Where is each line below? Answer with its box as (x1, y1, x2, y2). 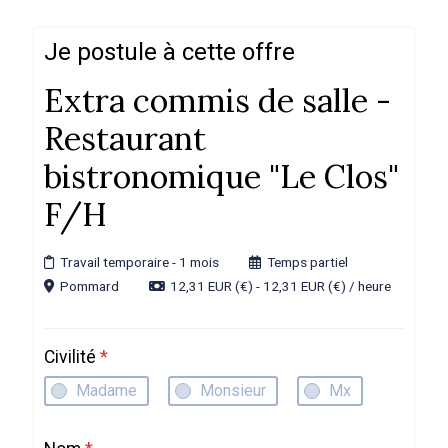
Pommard (59, 278, 119, 294)
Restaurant (43, 118, 206, 159)
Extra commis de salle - (43, 80, 391, 121)
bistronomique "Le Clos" (43, 156, 399, 197)
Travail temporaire (59, 254, 172, 270)
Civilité (43, 347, 100, 367)
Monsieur (199, 381, 266, 400)
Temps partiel (266, 254, 348, 270)
